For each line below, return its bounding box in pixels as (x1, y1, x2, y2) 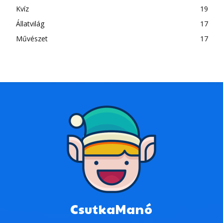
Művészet (16, 34, 48, 44)
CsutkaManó (70, 200, 153, 218)
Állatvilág (16, 19, 44, 29)
